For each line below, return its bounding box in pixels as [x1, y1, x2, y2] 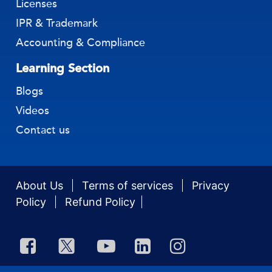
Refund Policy [65, 195, 136, 208]
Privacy [192, 178, 230, 192]
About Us [16, 178, 67, 192]
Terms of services [82, 178, 177, 192]
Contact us [16, 123, 70, 137]
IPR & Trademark [16, 16, 98, 30]
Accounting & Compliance [16, 35, 146, 49]
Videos [16, 103, 50, 117]
